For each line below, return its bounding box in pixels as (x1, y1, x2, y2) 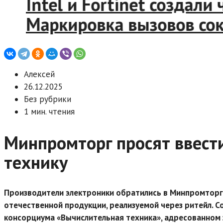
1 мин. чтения (24, 106, 75, 117)
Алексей (24, 69, 55, 80)
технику (4, 150, 68, 174)
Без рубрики (24, 94, 71, 105)
